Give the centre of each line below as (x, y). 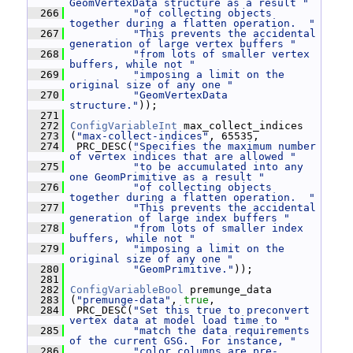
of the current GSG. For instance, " (183, 341)
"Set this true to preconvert (221, 310)
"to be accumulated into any (218, 167)
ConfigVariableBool (127, 290)
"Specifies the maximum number (225, 146)
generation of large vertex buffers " (183, 44)
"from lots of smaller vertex (221, 54)
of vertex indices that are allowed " (183, 156)
